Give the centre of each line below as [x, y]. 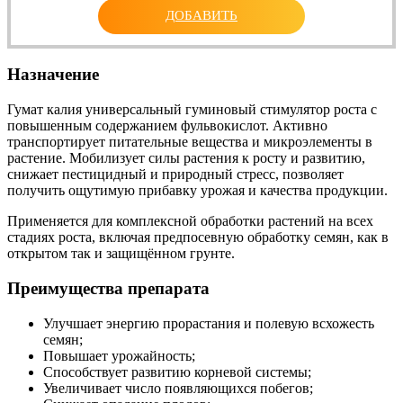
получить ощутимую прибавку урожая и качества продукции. [197, 191]
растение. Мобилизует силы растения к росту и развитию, [186, 158]
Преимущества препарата [108, 288]
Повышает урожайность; [119, 355]
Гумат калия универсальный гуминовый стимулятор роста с [192, 110]
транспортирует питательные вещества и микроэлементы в [190, 142]
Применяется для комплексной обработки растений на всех [190, 221]
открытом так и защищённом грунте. [121, 254]
